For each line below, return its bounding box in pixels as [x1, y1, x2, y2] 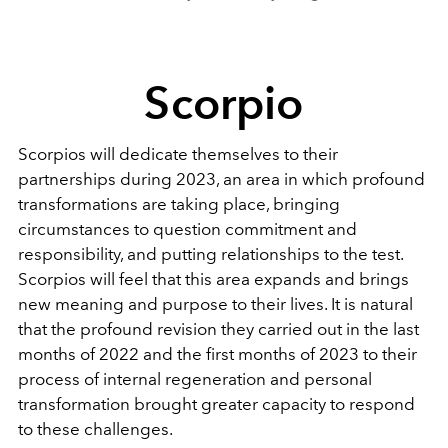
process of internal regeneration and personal [18, 368, 372, 389]
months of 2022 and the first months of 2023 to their [18, 343, 417, 364]
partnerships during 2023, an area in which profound [18, 168, 425, 189]
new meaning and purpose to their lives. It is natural [18, 293, 413, 314]
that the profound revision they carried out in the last [18, 318, 419, 339]
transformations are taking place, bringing [18, 193, 340, 214]
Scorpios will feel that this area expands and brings [18, 268, 409, 289]
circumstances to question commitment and [18, 218, 357, 239]
